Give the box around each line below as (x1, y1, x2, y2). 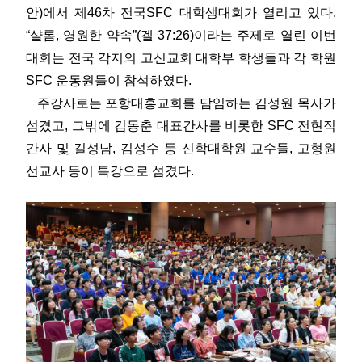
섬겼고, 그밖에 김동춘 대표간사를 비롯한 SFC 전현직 (26, 119, 336, 133)
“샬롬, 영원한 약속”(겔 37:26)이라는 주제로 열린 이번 (26, 28, 336, 42)
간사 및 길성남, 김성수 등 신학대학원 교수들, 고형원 (26, 141, 336, 155)
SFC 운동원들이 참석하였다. (26, 74, 192, 87)
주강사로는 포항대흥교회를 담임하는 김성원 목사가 (26, 96, 336, 110)
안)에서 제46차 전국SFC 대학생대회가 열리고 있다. (26, 6, 336, 19)
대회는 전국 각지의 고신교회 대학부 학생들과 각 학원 (26, 51, 336, 65)
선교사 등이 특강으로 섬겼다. (26, 164, 194, 178)
